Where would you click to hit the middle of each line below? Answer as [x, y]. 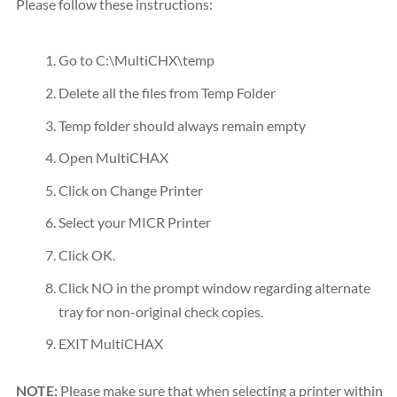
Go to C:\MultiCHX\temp [136, 60]
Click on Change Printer [131, 190]
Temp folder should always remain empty [182, 125]
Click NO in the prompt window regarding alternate [214, 287]
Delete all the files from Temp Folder [167, 93]
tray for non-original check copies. [161, 311]
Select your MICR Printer [135, 222]
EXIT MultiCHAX [111, 344]
